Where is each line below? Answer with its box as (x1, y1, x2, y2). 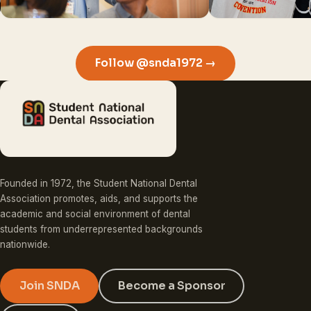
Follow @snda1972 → (95, 56, 216, 71)
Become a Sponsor (117, 278, 226, 294)
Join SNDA (19, 278, 80, 294)
